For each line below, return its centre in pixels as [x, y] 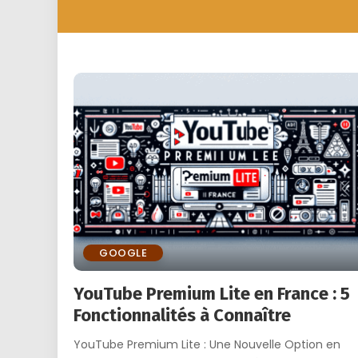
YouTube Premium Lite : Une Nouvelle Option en [207, 344]
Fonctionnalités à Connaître [182, 315]
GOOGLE [123, 253]
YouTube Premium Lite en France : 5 [212, 293]
